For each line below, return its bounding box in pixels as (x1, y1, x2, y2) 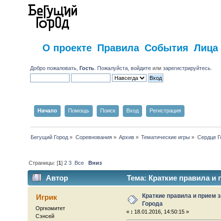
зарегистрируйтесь (163, 65, 211, 71)
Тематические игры (141, 134, 190, 140)
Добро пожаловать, (30, 65, 80, 71)
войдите (131, 65, 151, 71)
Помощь (68, 107, 89, 113)
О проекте (42, 40, 92, 55)
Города (142, 200, 163, 208)
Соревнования (75, 134, 112, 140)
